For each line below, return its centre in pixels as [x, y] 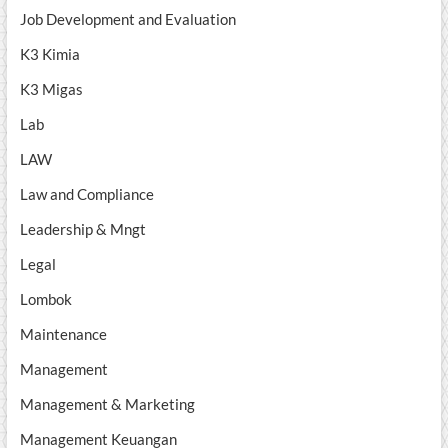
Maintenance [63, 334]
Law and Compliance [86, 194]
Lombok [45, 299]
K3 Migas [51, 89]
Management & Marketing [107, 404]
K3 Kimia [49, 54]
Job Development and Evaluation [127, 19]
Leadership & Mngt [82, 229]
